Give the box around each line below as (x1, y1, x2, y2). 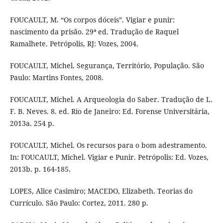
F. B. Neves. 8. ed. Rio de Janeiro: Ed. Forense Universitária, (9, 106, 210, 116)
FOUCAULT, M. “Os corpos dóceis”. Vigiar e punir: (9, 14, 175, 24)
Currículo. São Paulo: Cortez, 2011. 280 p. (9, 198, 148, 208)
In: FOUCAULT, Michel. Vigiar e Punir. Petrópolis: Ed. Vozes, (9, 152, 209, 162)
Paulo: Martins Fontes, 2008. (9, 72, 104, 82)
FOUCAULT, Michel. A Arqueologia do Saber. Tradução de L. (9, 94, 213, 104)
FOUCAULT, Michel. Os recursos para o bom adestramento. (9, 140, 207, 150)
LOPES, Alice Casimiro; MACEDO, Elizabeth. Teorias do (9, 186, 193, 196)
